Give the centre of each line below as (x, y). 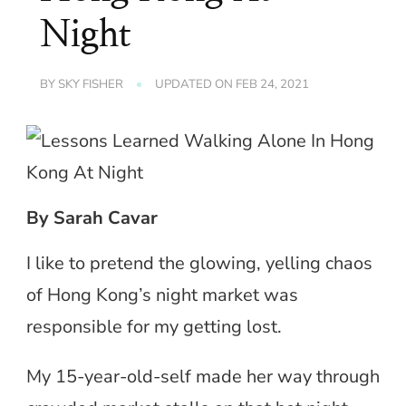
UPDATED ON (195, 85)
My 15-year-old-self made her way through (203, 377)
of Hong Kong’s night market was (162, 295)
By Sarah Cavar (92, 218)
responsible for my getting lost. (154, 327)
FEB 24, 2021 (272, 85)
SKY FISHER (91, 85)
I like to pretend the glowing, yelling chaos (199, 264)
